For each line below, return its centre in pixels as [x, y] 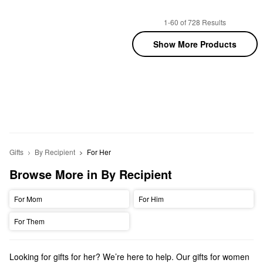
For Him [151, 199]
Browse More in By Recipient [91, 174]
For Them [29, 221]
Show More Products [195, 44]
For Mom [28, 199]
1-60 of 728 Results [195, 22]
